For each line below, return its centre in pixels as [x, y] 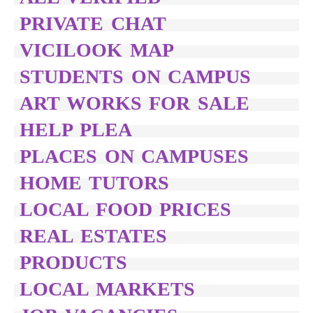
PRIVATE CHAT [93, 23]
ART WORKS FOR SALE [135, 103]
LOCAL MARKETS [107, 289]
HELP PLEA [76, 130]
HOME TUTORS [94, 183]
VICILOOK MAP [97, 50]
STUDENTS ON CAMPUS [136, 77]
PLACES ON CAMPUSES [134, 156]
